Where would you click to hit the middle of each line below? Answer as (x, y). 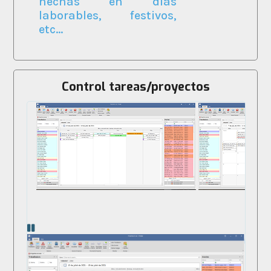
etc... (51, 29)
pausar (48, 228)
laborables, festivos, (107, 15)
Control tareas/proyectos (135, 87)
